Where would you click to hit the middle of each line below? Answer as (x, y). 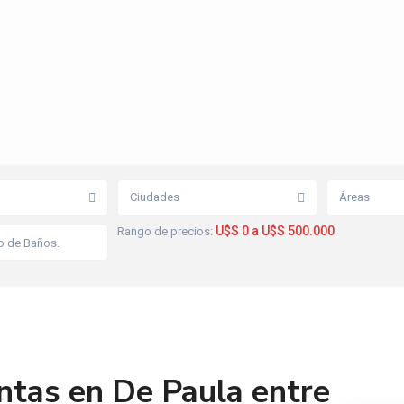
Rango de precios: (165, 232)
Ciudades (155, 197)
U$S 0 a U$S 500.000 (275, 231)
